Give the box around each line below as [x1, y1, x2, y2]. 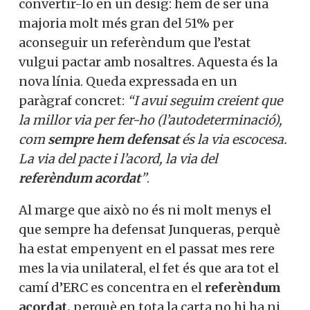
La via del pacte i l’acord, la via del [19, 150, 218, 167]
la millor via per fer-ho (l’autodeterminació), [19, 111, 282, 128]
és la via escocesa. [179, 131, 287, 147]
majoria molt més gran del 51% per [19, 15, 234, 31]
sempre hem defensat [48, 131, 179, 147]
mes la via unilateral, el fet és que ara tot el [19, 259, 279, 276]
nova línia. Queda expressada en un [19, 73, 237, 89]
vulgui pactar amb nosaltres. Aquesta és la [19, 53, 277, 70]
